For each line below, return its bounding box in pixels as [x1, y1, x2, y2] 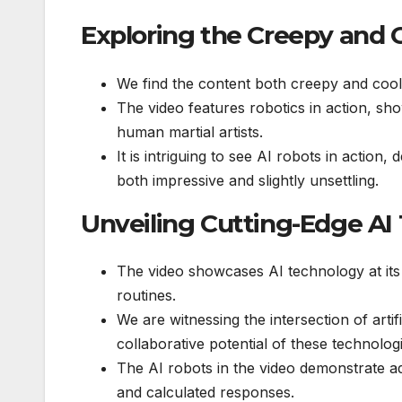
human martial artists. [117, 122, 263, 141]
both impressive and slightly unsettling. [117, 170, 379, 189]
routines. [117, 286, 176, 304]
